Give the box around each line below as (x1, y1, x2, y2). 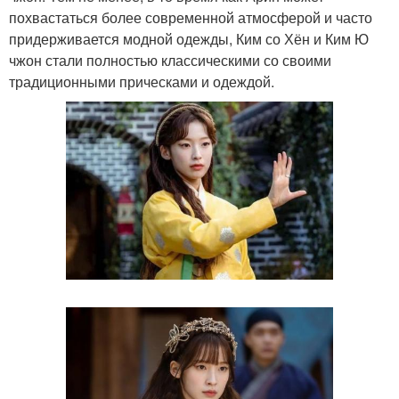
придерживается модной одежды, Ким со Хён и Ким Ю (9, 28, 369, 49)
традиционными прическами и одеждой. (9, 70, 274, 92)
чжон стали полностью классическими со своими (9, 49, 331, 70)
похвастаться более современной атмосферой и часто (9, 6, 372, 28)
